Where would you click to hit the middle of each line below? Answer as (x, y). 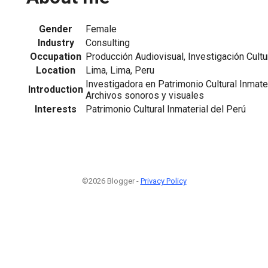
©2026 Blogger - (111, 181)
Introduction (56, 89)
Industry (56, 42)
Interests (56, 109)
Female (101, 29)
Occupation (56, 56)
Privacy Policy (163, 181)
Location (56, 70)
